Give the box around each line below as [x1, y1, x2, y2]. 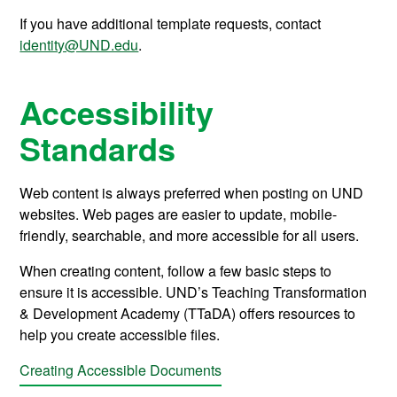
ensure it [19, 282, 74, 303]
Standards [19, 125, 176, 172]
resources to [275, 303, 356, 324]
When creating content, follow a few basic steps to [19, 261, 332, 282]
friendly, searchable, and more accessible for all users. [19, 225, 360, 246]
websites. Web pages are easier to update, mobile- [19, 204, 338, 225]
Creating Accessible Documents [19, 360, 222, 381]
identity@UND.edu [19, 35, 139, 56]
